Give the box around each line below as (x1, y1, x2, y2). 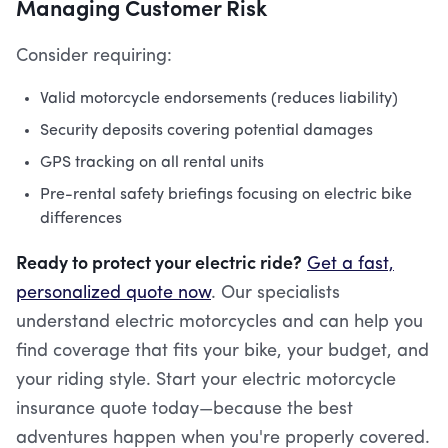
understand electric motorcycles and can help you (16, 313, 423, 331)
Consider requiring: (16, 47, 172, 65)
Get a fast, (307, 255, 394, 273)
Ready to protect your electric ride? (16, 249, 302, 274)
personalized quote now (16, 284, 211, 302)
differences (40, 211, 122, 227)
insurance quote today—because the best (16, 400, 353, 418)
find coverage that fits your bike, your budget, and (16, 342, 429, 360)
